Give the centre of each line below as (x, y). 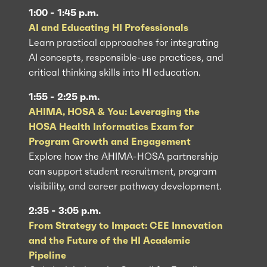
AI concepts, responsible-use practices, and (126, 57)
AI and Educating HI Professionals (108, 27)
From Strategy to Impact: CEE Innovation (126, 225)
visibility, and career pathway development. (125, 186)
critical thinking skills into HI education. (115, 72)
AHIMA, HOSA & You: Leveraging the (114, 111)
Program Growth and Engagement (110, 141)
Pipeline (47, 255)
